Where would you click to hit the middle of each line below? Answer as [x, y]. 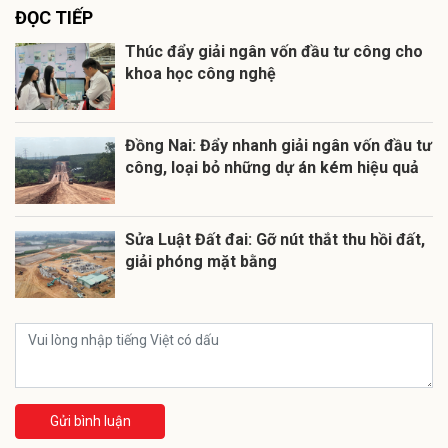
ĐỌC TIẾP [54, 17]
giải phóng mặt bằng [201, 261]
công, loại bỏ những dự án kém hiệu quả [272, 167]
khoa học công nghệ [200, 73]
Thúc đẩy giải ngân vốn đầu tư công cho [274, 51]
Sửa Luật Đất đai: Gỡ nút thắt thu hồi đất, [275, 239]
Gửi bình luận [90, 420]
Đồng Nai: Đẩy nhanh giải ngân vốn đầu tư [278, 145]
